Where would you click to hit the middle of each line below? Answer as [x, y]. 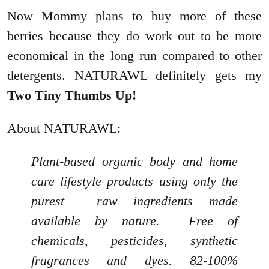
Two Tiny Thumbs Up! [72, 95]
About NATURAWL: [64, 128]
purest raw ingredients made [134, 201]
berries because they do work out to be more [134, 35]
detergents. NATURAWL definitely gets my [134, 75]
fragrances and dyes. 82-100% [134, 260]
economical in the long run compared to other [134, 55]
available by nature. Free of [134, 220]
